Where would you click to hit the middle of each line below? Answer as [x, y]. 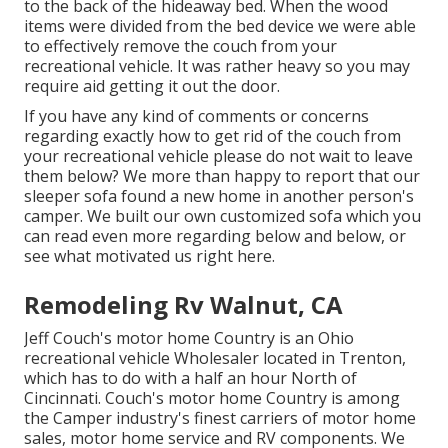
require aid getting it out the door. [152, 85]
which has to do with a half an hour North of [190, 377]
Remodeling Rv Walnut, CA [183, 304]
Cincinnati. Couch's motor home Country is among [212, 397]
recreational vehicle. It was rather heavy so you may [217, 65]
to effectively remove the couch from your [180, 45]
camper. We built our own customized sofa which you [222, 215]
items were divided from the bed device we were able [220, 25]
